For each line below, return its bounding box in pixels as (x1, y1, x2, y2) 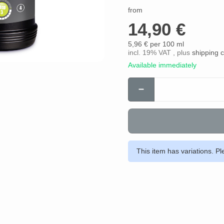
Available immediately (128, 61, 196, 69)
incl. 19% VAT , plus (128, 48, 192, 56)
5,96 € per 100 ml (128, 40, 184, 48)
